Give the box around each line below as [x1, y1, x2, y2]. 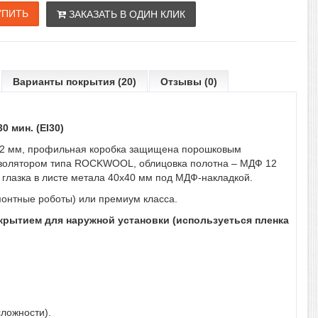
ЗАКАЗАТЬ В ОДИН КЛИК [66, 9, 186, 20]
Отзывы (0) [160, 76, 217, 87]
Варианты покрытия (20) [13, 76, 136, 87]
